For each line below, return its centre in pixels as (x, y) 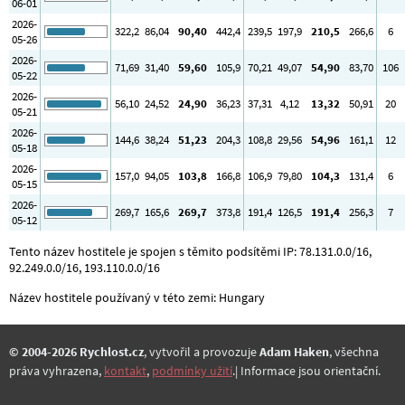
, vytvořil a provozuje (202, 351)
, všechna (354, 351)
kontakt (125, 370)
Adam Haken (294, 351)
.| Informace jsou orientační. (306, 370)
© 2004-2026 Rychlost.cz (76, 351)
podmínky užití (192, 370)
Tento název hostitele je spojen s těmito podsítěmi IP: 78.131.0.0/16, (190, 252)
